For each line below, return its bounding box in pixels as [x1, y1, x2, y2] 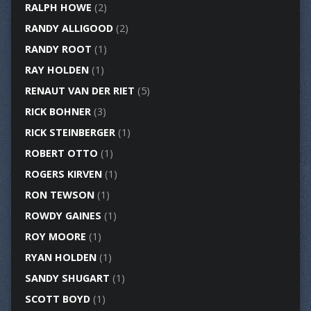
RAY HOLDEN [24, 63, 89, 77]
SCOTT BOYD [24, 292, 90, 306]
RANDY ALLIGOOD [24, 22, 113, 35]
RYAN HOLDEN [24, 251, 96, 264]
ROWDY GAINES [24, 209, 101, 223]
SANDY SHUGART [24, 271, 110, 285]
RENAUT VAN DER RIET [24, 84, 135, 98]
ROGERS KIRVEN [24, 167, 102, 181]
